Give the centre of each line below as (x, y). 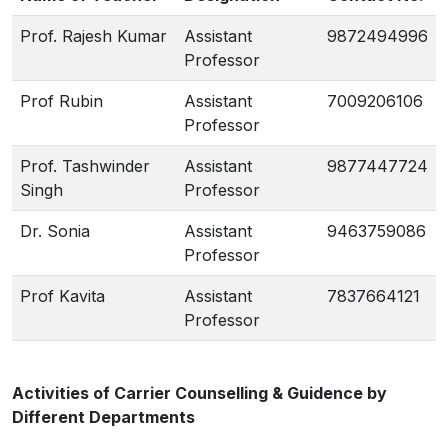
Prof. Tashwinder (85, 166)
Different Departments (103, 417)
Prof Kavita (62, 296)
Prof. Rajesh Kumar (93, 36)
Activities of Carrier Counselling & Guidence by (199, 393)
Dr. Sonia (57, 231)
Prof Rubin (61, 101)
